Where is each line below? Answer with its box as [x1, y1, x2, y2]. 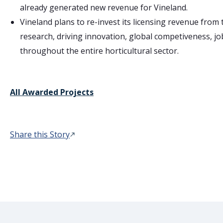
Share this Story [10, 128, 70, 140]
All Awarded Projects [10, 86, 94, 98]
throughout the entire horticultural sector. [20, 45, 179, 56]
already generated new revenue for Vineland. [20, 1, 188, 13]
